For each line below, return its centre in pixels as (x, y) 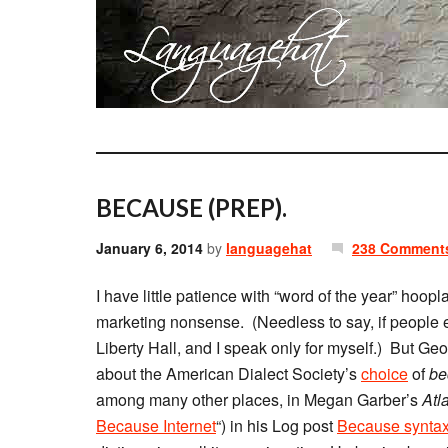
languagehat (269, 248)
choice (384, 373)
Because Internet (156, 425)
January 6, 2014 (149, 248)
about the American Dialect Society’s (228, 373)
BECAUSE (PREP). (191, 207)
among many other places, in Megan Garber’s (259, 399)
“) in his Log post (276, 425)
